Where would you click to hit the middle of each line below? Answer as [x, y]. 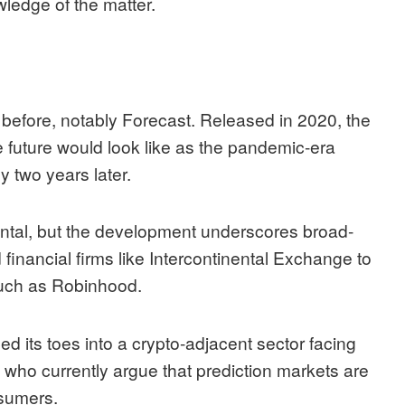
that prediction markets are [264, 369]
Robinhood [94, 285]
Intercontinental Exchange [251, 258]
